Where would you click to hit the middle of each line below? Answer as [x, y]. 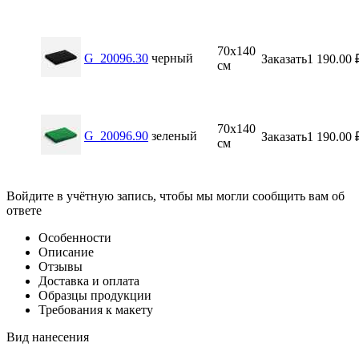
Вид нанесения [48, 337]
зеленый [174, 135]
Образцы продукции [95, 295]
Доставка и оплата [89, 280]
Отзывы [61, 266]
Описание [66, 252]
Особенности [75, 237]
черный [172, 58]
